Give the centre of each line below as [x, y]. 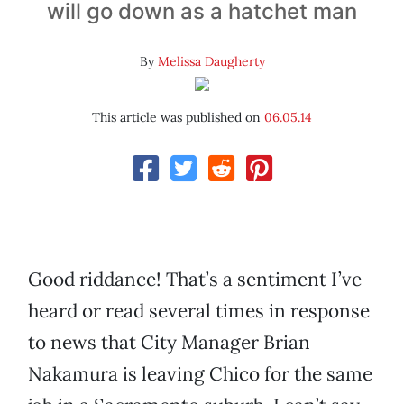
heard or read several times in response [199, 311]
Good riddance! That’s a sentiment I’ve [195, 280]
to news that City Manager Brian [169, 343]
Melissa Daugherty [211, 62]
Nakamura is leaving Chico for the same [200, 374]
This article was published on [178, 118]
